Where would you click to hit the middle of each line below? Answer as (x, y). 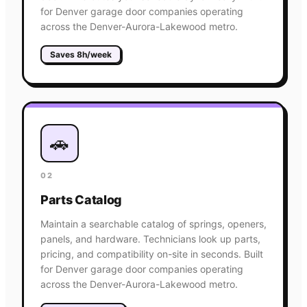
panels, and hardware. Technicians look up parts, (150, 238)
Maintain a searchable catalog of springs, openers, (153, 223)
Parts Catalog (82, 199)
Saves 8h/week (81, 54)
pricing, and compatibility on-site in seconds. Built (152, 254)
